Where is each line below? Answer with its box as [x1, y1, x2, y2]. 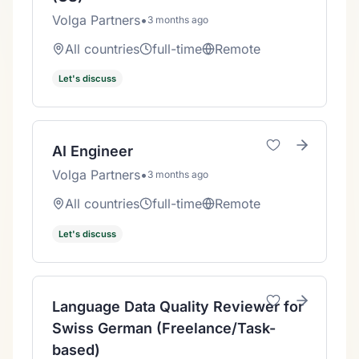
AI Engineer [52, 143, 133, 160]
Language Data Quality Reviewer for [52, 297, 304, 315]
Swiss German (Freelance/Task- [52, 319, 276, 337]
